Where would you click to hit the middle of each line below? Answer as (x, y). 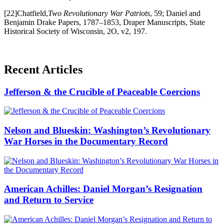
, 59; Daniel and (175, 13)
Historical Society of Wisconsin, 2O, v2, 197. (75, 31)
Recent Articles (43, 69)
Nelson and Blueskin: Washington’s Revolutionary (107, 130)
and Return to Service (49, 200)
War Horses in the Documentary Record (86, 141)
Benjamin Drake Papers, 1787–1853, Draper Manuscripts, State (104, 22)
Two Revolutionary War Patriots (99, 13)
